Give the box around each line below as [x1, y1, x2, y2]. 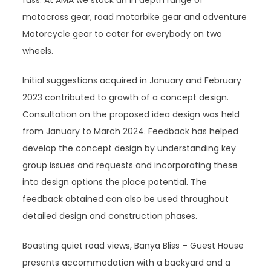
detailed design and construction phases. [22, 210, 198, 222]
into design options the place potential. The [22, 176, 207, 188]
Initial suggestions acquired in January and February [22, 74, 242, 87]
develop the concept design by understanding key [22, 142, 237, 154]
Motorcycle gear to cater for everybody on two [22, 28, 223, 40]
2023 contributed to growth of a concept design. [22, 91, 229, 103]
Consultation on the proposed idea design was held [22, 108, 240, 120]
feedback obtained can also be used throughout [22, 193, 229, 205]
